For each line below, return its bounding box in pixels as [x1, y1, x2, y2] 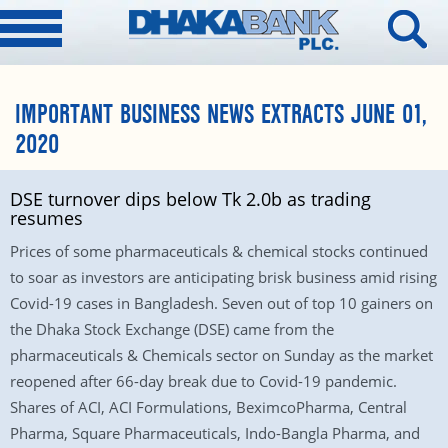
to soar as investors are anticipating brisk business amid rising [10, 267, 437, 287]
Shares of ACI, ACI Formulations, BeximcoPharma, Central [10, 397, 407, 417]
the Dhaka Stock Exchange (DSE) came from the [10, 319, 334, 339]
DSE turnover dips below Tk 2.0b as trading [10, 187, 371, 211]
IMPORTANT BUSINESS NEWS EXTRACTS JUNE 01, [15, 99, 427, 131]
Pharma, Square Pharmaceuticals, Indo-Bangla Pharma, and [10, 423, 420, 443]
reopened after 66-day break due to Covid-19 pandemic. [10, 371, 397, 391]
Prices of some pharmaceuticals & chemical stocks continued [10, 241, 428, 261]
